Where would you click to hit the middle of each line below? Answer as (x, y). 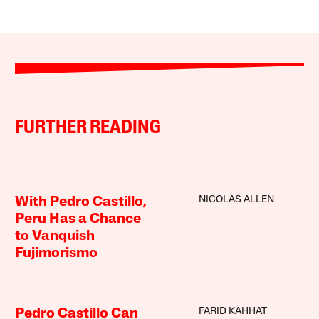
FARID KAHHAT (232, 312)
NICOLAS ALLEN (236, 200)
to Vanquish (55, 237)
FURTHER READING (88, 129)
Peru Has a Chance (78, 220)
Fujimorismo (57, 254)
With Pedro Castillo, (81, 203)
